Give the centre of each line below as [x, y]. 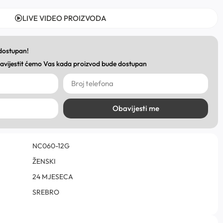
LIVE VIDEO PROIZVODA [64, 18]
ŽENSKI [44, 161]
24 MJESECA [53, 176]
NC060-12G [51, 146]
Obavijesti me [136, 109]
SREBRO [46, 192]
